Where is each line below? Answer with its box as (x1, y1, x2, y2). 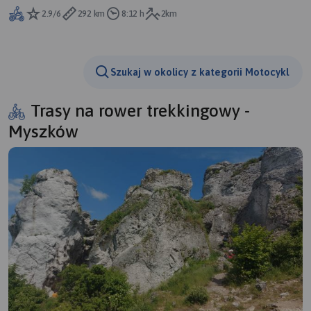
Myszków (8, 120, 78, 141)
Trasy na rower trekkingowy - (31, 99, 250, 120)
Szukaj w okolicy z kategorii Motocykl (110, 66, 289, 78)
